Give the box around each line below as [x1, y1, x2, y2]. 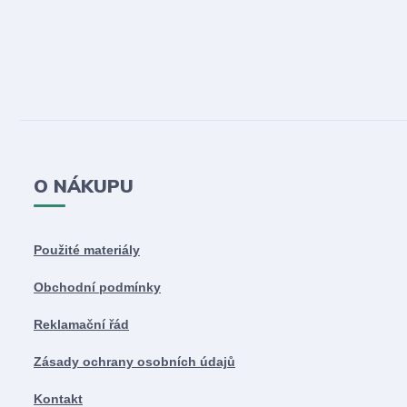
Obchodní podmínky [34, 280, 161, 294]
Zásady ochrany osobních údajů [34, 354, 235, 369]
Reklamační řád [34, 317, 129, 332]
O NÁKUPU [34, 174, 134, 199]
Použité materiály [34, 243, 140, 257]
